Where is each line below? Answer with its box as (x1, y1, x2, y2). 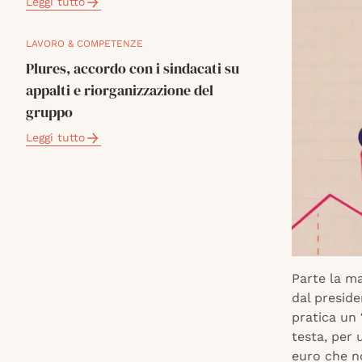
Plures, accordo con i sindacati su (26, 58, 239, 78)
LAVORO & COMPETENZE (26, 38, 143, 49)
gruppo (26, 102, 73, 122)
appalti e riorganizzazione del (26, 80, 213, 100)
